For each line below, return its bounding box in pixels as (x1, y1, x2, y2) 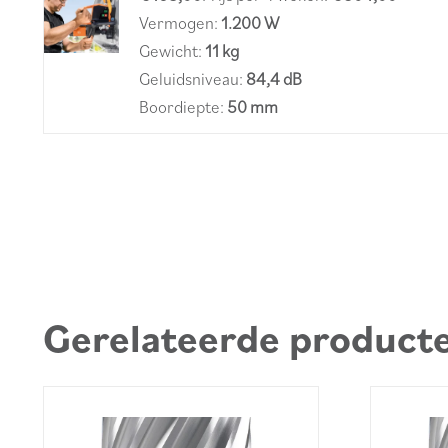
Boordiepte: (138, 96, 227, 119)
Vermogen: (138, 12, 221, 35)
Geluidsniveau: (138, 68, 246, 91)
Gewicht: (138, 40, 205, 63)
